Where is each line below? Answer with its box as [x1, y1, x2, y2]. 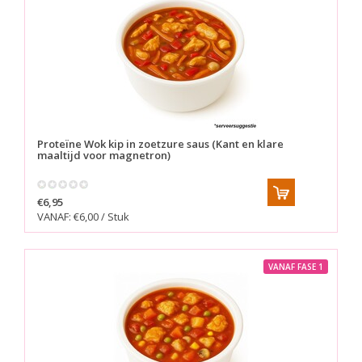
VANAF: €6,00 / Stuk [37, 209, 129, 225]
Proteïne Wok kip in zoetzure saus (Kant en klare [37, 137, 284, 152]
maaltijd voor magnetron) [37, 148, 170, 163]
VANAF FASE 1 [268, 261, 323, 273]
